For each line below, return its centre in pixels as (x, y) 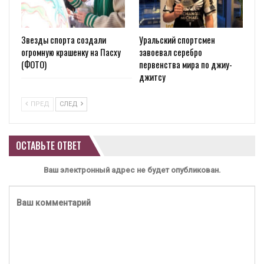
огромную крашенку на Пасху (71, 52)
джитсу (152, 77)
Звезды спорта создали (64, 40)
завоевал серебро (171, 52)
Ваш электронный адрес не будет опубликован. (132, 170)
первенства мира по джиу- (186, 65)
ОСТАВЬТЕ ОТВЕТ (49, 146)
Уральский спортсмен (177, 40)
